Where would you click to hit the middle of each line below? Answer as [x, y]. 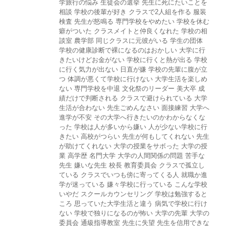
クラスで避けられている [156, 98]
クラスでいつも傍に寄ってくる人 [130, 175]
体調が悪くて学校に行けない [110, 79]
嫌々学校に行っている [140, 185]
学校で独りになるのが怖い [114, 213]
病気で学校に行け [181, 204]
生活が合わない [82, 108]
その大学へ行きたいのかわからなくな [150, 118]
